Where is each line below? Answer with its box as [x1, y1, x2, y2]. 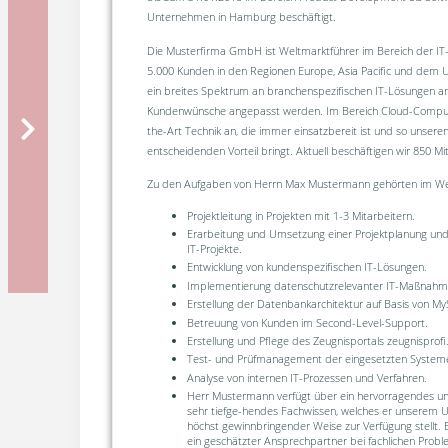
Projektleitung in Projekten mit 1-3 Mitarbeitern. [186, 207, 415, 223]
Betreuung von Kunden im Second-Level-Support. [186, 314, 428, 330]
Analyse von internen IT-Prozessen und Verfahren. [186, 369, 427, 385]
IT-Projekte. [186, 241, 242, 257]
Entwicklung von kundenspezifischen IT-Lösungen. [186, 259, 427, 275]
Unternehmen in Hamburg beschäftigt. [146, 9, 336, 25]
